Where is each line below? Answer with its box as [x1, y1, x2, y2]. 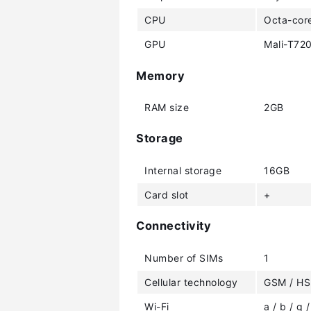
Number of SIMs [144, 251, 223, 264]
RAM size [144, 101, 189, 113]
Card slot [144, 188, 189, 201]
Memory [136, 68, 185, 83]
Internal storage [144, 164, 221, 176]
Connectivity [136, 219, 211, 233]
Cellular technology [144, 276, 238, 288]
